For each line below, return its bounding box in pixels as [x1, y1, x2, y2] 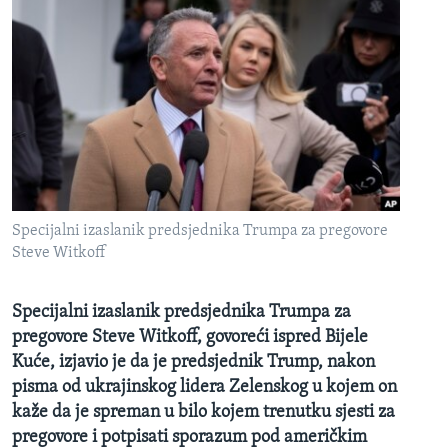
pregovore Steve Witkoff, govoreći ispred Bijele [12, 328, 368, 348]
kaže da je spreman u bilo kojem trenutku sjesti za [12, 403, 395, 423]
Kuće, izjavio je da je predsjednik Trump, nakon [12, 353, 375, 373]
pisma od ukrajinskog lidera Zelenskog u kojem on [12, 378, 397, 398]
